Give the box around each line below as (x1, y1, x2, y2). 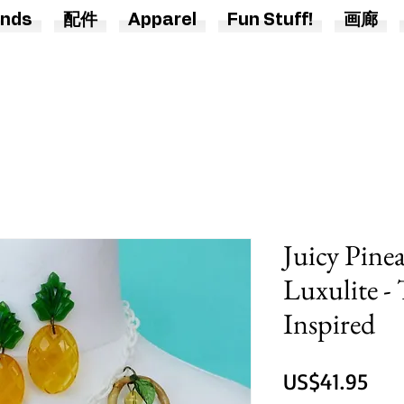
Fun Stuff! (226, 12, 313, 30)
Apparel (127, 12, 197, 30)
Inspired (283, 305, 375, 344)
